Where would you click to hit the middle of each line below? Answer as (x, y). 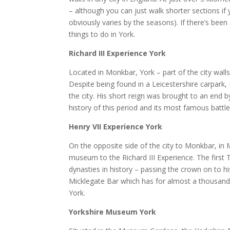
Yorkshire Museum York (113, 212)
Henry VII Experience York (116, 127)
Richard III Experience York (118, 53)
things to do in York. (102, 34)
